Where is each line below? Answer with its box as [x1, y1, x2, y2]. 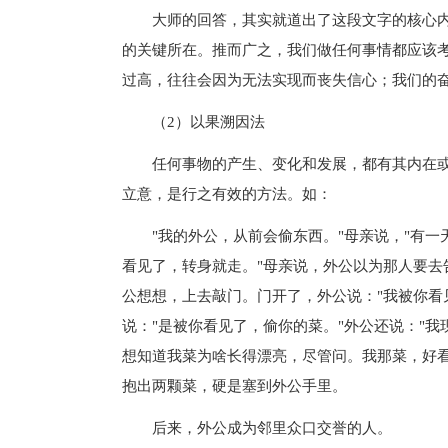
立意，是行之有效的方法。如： [122, 185, 332, 202]
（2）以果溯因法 [122, 113, 265, 130]
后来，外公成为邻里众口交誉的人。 [122, 419, 392, 436]
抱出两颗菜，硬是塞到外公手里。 [122, 377, 347, 394]
